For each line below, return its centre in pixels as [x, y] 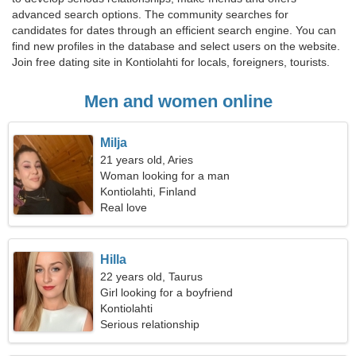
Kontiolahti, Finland [149, 192]
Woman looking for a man [165, 176]
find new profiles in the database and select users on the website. [176, 46]
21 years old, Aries [147, 160]
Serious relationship [150, 324]
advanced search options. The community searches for [150, 14]
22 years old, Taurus [152, 277]
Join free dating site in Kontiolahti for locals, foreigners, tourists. [171, 62]
